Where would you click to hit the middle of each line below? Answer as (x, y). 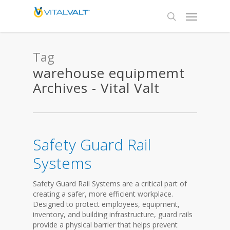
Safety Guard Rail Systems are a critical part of (110, 184)
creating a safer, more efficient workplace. (103, 194)
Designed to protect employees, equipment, (106, 204)
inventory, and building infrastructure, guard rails (113, 214)
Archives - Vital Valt (96, 88)
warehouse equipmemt (109, 73)
